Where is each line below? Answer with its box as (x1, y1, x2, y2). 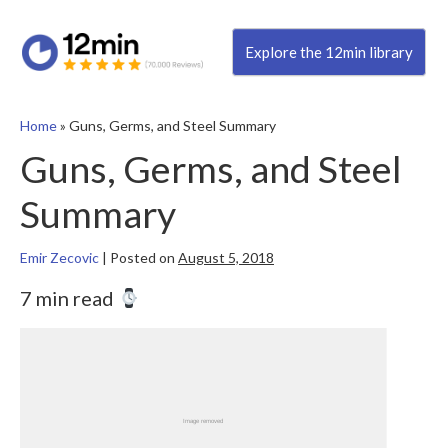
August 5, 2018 (178, 249, 274, 267)
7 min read (20, 286, 118, 311)
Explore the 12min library (244, 43, 413, 62)
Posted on (110, 249, 175, 267)
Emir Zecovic (20, 249, 99, 267)
